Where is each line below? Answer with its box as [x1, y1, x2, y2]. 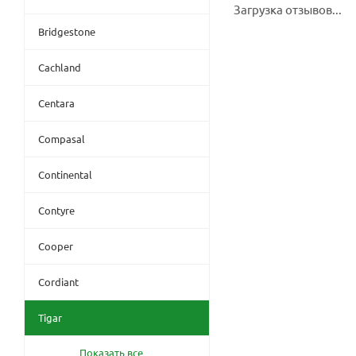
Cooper [38, 238, 73, 253]
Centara [38, 95, 75, 110]
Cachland [38, 60, 81, 74]
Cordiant [38, 274, 79, 288]
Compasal [38, 131, 85, 145]
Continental [38, 167, 92, 181]
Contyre [38, 203, 75, 217]
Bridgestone [38, 24, 95, 38]
